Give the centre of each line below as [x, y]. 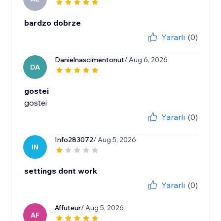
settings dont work [61, 171]
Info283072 [74, 140]
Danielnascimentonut [90, 60]
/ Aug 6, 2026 [146, 60]
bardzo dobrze [53, 23]
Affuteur [68, 208]
